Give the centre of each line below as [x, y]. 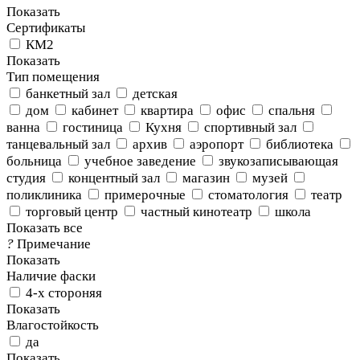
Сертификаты [46, 28]
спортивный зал [250, 127]
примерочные [145, 195]
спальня [292, 110]
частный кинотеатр [196, 212]
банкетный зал [68, 94]
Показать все [45, 228]
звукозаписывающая [278, 161]
